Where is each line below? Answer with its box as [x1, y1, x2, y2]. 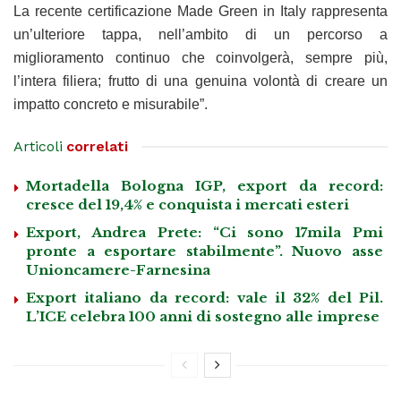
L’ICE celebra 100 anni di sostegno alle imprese [26, 307, 380, 325]
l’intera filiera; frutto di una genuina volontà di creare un [13, 73, 388, 89]
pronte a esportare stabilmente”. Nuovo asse [26, 242, 383, 260]
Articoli [13, 137, 63, 155]
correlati [66, 137, 128, 155]
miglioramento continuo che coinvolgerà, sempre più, [13, 49, 388, 65]
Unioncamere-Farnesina [26, 260, 210, 278]
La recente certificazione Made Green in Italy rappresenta [13, 3, 388, 19]
